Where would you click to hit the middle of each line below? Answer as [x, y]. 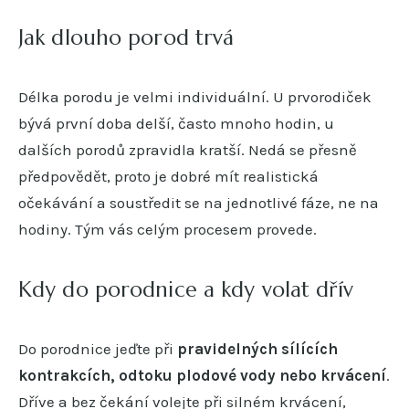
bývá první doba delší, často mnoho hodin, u [176, 123]
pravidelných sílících [257, 348]
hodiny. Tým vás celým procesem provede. [168, 229]
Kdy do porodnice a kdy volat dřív [186, 289]
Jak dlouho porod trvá [126, 37]
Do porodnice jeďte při [98, 348]
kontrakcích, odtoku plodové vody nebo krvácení [202, 375]
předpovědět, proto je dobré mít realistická [168, 176]
